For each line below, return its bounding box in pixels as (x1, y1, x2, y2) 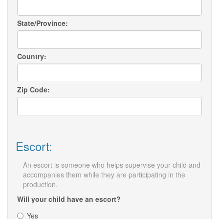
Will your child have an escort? (17, 194, 121, 204)
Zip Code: (17, 85, 50, 95)
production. (23, 179, 58, 190)
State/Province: (17, 18, 68, 28)
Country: (17, 51, 46, 62)
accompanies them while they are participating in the (23, 170, 185, 180)
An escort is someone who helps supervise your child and (23, 160, 200, 170)
